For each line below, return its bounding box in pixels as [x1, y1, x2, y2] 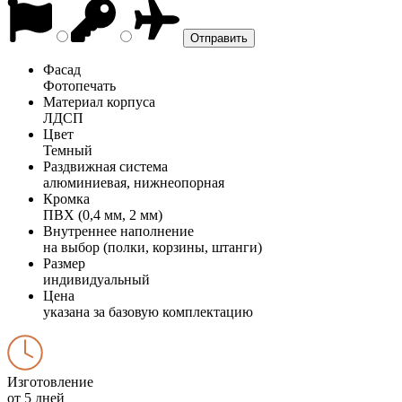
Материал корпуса [43, 93, 155, 109]
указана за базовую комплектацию [43, 303, 253, 319]
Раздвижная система [43, 158, 168, 174]
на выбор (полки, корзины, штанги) [43, 239, 262, 255]
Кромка [43, 190, 90, 206]
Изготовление [7, 373, 93, 389]
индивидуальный [43, 271, 150, 287]
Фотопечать [43, 77, 116, 93]
